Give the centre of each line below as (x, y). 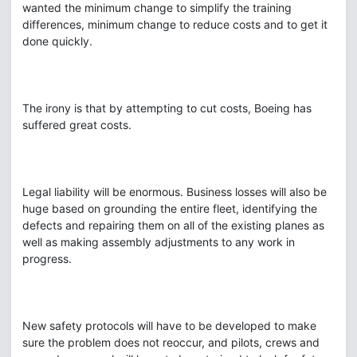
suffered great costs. (77, 125)
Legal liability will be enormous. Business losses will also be (175, 192)
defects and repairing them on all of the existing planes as (173, 225)
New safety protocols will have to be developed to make (169, 326)
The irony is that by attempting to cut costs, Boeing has (167, 108)
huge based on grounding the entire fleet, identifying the (170, 208)
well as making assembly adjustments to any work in (159, 242)
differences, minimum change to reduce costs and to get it (175, 24)
